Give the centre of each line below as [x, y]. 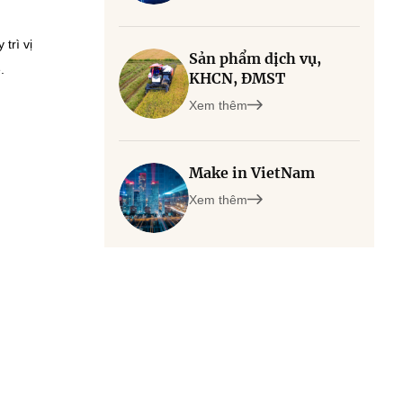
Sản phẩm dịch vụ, [255, 58]
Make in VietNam [252, 173]
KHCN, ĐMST [237, 78]
